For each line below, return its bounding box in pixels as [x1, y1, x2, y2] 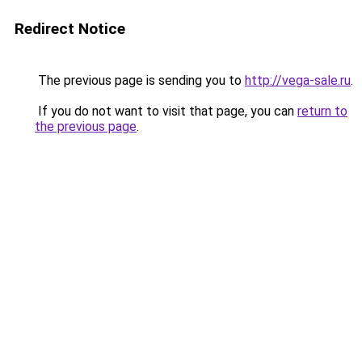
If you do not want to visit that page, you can [35, 103, 297, 119]
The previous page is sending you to [35, 73, 245, 88]
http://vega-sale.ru [245, 73, 351, 88]
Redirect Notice [15, 19, 125, 38]
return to [297, 103, 347, 119]
